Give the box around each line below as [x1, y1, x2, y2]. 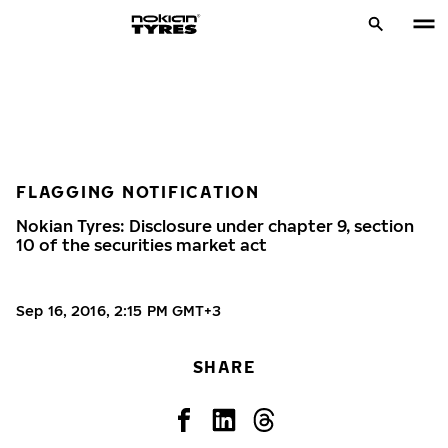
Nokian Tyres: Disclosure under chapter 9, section [16, 216, 414, 236]
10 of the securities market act [16, 235, 267, 255]
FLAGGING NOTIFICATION [16, 182, 260, 202]
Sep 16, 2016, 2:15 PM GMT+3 [16, 302, 221, 319]
